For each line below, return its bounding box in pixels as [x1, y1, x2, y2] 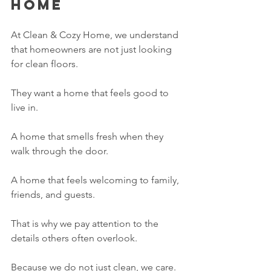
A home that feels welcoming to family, [11, 174, 181, 186]
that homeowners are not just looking [11, 44, 174, 56]
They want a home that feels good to [11, 87, 171, 99]
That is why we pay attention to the [11, 218, 161, 230]
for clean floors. [11, 58, 78, 70]
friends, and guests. [11, 189, 95, 201]
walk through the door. [11, 145, 108, 157]
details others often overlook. [11, 232, 137, 244]
